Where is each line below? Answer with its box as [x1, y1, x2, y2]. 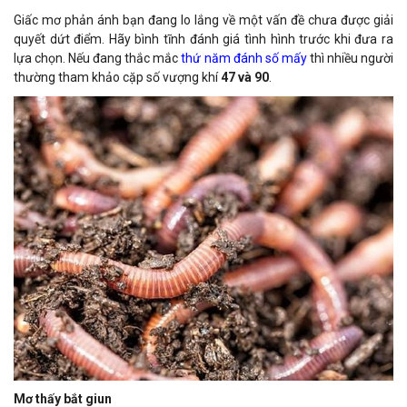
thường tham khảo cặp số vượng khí [14, 69, 221, 84]
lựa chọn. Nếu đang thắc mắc [14, 50, 182, 65]
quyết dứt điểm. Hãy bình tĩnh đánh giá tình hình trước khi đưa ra [14, 31, 393, 46]
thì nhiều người [306, 50, 394, 65]
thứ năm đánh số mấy [181, 50, 307, 65]
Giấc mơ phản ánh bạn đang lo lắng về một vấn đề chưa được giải [14, 12, 393, 27]
